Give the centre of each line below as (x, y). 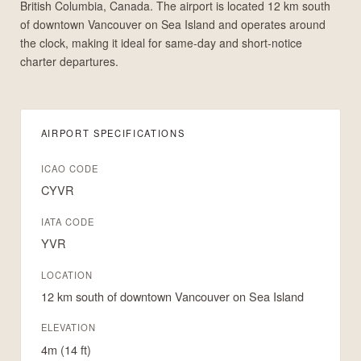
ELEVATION (68, 328)
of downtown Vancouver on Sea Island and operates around (172, 24)
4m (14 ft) (66, 349)
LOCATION (67, 274)
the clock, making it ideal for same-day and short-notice (161, 42)
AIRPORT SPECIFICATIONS (113, 133)
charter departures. (69, 61)
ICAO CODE (70, 168)
